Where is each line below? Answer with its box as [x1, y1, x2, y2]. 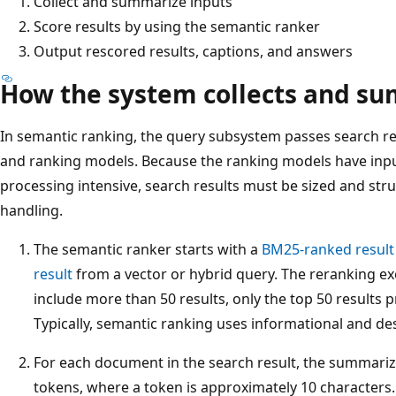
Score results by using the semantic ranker [34, 16, 320, 36]
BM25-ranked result [262, 239, 394, 259]
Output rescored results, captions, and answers [34, 41, 353, 61]
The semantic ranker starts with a [34, 239, 262, 259]
